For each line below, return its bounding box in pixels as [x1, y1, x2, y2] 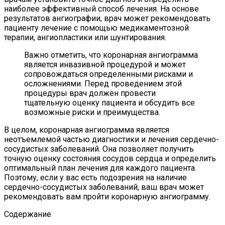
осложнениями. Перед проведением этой [24, 78, 182, 88]
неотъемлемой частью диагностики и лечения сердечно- [4, 134, 219, 144]
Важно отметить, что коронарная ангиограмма [24, 50, 198, 60]
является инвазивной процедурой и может [24, 59, 186, 69]
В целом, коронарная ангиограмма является [4, 125, 169, 135]
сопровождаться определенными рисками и [24, 69, 193, 79]
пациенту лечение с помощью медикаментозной [4, 23, 189, 33]
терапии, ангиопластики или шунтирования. [4, 32, 166, 42]
